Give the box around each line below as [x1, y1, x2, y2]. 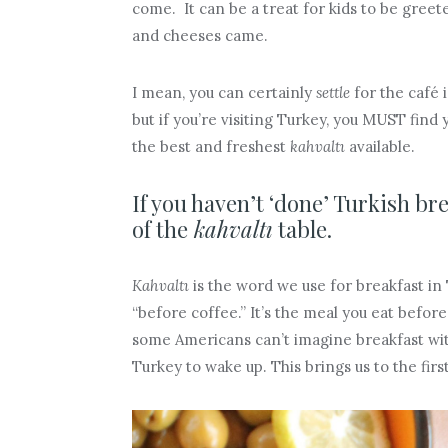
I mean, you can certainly [131, 83, 316, 103]
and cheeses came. [131, 26, 268, 46]
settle [315, 83, 350, 103]
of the [131, 214, 188, 245]
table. [272, 214, 347, 245]
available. [344, 137, 415, 157]
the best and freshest [131, 137, 290, 157]
